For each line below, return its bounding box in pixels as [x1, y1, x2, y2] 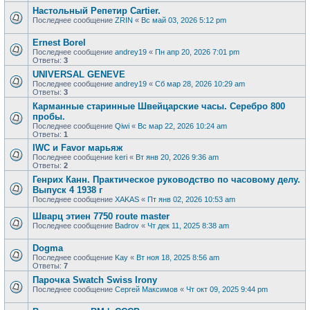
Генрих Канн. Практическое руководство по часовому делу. [33, 174, 300, 185]
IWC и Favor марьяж [33, 143, 122, 153]
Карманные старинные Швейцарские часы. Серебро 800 [33, 101, 285, 111]
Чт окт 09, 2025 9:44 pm [186, 285, 268, 293]
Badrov [115, 221, 139, 230]
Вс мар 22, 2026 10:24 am [138, 122, 227, 130]
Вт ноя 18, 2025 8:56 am [136, 253, 219, 262]
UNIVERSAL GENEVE [33, 69, 125, 80]
